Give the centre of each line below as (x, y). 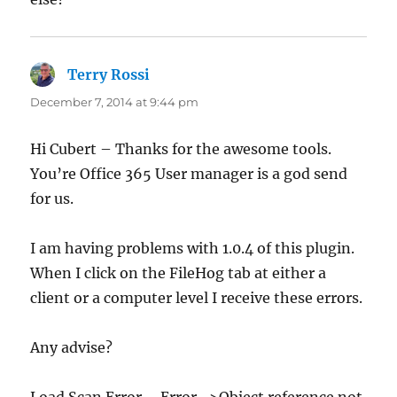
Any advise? (72, 347)
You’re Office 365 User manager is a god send (189, 173)
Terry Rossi (109, 74)
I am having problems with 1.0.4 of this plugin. (193, 248)
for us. (52, 198)
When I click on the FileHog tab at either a (179, 272)
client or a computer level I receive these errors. (197, 297)
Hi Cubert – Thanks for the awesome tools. (181, 148)
